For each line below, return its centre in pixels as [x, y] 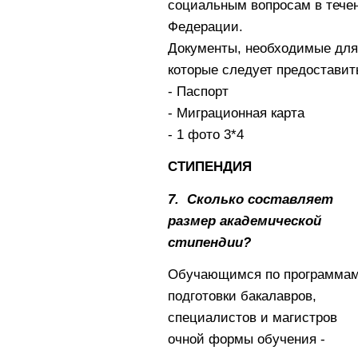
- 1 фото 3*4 [205, 134]
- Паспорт [198, 91]
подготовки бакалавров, [242, 296]
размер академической [244, 221]
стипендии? [209, 242]
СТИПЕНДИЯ [209, 167]
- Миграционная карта [236, 113]
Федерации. [205, 26]
